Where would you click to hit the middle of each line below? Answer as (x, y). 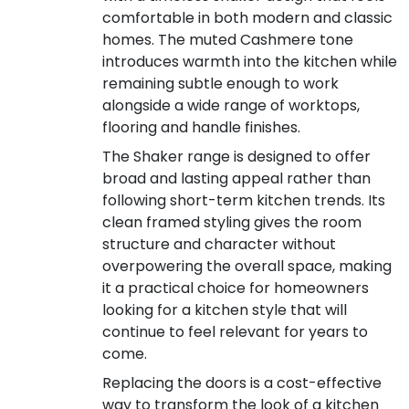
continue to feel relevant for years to (235, 331)
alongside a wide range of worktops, (231, 105)
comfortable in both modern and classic (247, 17)
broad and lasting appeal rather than (236, 178)
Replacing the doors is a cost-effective (242, 383)
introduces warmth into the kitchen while (250, 61)
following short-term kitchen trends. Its (244, 200)
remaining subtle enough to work (220, 83)
